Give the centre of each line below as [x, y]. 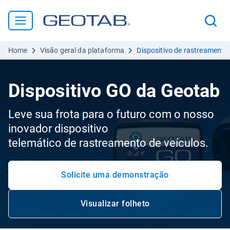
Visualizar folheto [115, 204]
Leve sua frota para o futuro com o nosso [111, 114]
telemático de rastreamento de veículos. [108, 143]
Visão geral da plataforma [82, 50]
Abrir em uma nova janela [165, 208]
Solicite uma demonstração [115, 175]
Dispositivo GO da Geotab [114, 91]
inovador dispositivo [58, 129]
